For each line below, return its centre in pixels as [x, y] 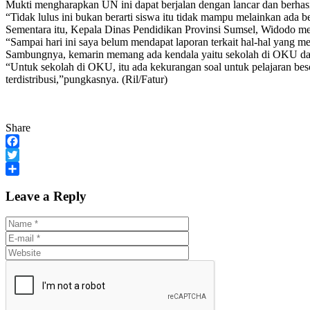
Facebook [27, 154]
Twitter [21, 168]
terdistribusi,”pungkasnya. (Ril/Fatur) [86, 79]
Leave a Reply [46, 196]
